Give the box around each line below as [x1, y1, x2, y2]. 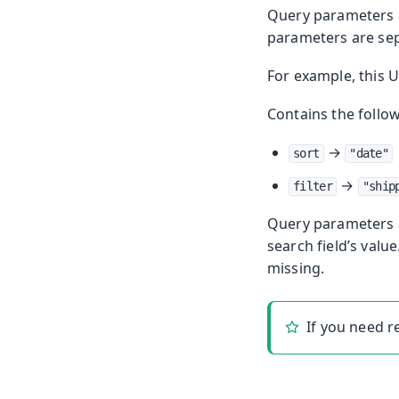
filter [293, 179, 332, 194]
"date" [349, 146, 389, 161]
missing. [267, 258, 325, 279]
